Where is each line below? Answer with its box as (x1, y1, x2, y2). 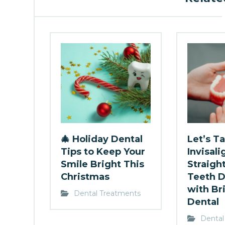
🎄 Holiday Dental (61, 133, 143, 145)
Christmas (61, 171, 110, 182)
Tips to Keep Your (61, 146, 146, 157)
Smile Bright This (61, 158, 145, 170)
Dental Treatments (74, 188, 141, 198)
